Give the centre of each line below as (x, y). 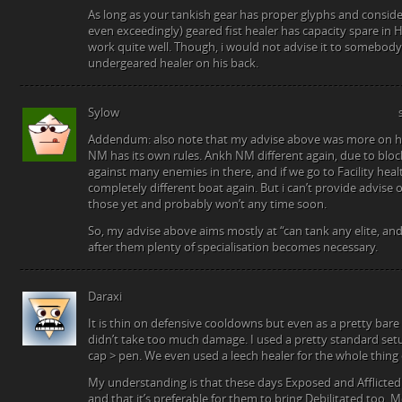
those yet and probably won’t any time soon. (207, 204)
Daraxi (105, 296)
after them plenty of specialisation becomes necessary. (233, 247)
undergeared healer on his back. (173, 63)
